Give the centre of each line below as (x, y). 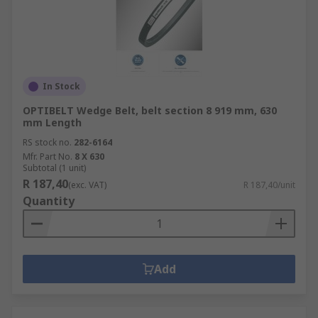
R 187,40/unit (269, 185)
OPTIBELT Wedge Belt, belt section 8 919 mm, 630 (150, 110)
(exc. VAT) (87, 185)
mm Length (52, 122)
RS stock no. (47, 142)
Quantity (49, 201)
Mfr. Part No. (48, 157)
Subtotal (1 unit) (54, 168)
